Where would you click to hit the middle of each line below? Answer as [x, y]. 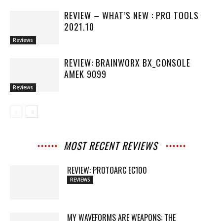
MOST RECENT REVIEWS [110, 145]
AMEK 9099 [85, 74]
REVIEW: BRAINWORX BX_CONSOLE [127, 62]
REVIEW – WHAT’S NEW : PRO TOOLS [131, 15]
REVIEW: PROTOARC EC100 [107, 170]
